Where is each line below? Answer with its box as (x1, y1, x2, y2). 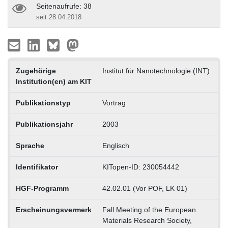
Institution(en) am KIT (15, 77, 92, 85)
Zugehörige (15, 66, 56, 75)
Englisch (102, 141, 129, 150)
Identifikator (15, 162, 58, 171)
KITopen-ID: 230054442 (102, 162, 179, 171)
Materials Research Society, (102, 216, 192, 224)
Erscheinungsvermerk (15, 205, 92, 214)
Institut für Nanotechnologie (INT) (102, 66, 210, 75)
